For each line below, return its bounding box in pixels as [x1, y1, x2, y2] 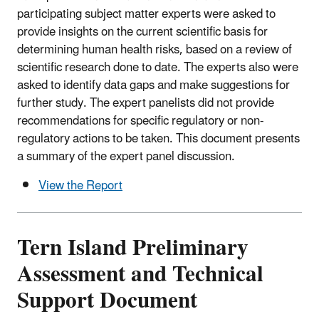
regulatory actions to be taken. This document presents [17, 126, 300, 152]
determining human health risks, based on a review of [17, 37, 292, 63]
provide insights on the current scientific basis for [17, 19, 268, 46]
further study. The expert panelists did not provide [17, 90, 274, 117]
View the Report [38, 173, 122, 199]
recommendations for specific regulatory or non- [17, 108, 263, 135]
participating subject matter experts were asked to [17, 1, 276, 28]
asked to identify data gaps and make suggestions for [17, 73, 290, 99]
